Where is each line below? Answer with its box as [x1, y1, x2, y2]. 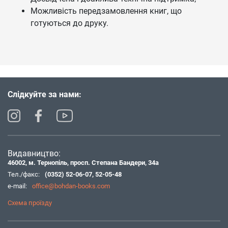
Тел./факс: [8, 170, 40, 178]
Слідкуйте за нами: [8, 90, 81, 99]
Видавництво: [8, 149, 61, 158]
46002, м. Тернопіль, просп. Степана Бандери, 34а [8, 159, 159, 166]
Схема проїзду [8, 199, 52, 207]
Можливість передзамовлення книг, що [31, 6, 182, 16]
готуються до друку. [31, 18, 108, 28]
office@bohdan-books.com [32, 182, 110, 190]
